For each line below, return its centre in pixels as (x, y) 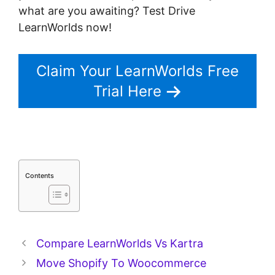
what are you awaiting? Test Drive (107, 11)
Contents (40, 176)
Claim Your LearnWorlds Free (137, 71)
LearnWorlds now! (65, 28)
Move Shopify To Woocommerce (121, 263)
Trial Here (127, 91)
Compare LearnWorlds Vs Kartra (119, 244)
